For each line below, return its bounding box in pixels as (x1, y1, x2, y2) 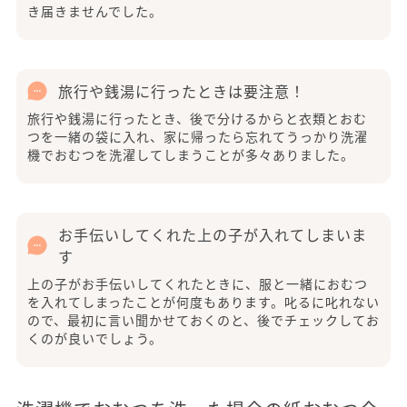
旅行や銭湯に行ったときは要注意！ (58, 80, 305, 103)
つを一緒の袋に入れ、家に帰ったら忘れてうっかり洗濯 (27, 127, 368, 146)
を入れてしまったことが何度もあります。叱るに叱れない (27, 293, 380, 312)
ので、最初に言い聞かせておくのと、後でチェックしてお (27, 311, 380, 330)
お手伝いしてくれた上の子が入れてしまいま (58, 223, 367, 246)
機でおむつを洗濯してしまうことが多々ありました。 (27, 145, 354, 164)
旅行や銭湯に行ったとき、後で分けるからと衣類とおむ (27, 109, 367, 128)
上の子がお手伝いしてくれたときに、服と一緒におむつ (27, 274, 368, 293)
